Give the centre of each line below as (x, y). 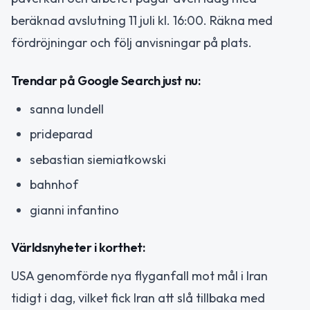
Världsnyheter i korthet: (78, 248)
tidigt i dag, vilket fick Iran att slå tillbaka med (138, 298)
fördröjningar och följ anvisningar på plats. (131, 43)
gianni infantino (74, 210)
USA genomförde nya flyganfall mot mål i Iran (139, 276)
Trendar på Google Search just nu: (106, 80)
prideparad (61, 134)
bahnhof (54, 185)
